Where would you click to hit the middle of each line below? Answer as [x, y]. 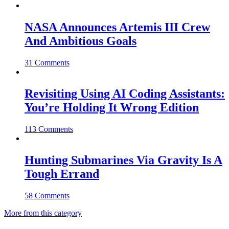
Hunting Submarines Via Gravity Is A [123, 160]
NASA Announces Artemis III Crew [117, 27]
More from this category [43, 213]
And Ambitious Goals [81, 41]
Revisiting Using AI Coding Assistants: [125, 93]
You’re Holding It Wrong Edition [112, 107]
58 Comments [47, 195]
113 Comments [49, 129]
